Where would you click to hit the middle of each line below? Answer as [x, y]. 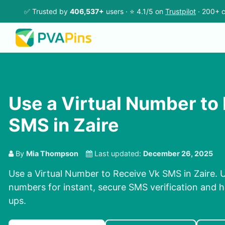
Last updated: [118, 154]
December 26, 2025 [178, 154]
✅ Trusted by [47, 11]
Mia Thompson [52, 154]
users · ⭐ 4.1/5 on [135, 11]
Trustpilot [181, 11]
